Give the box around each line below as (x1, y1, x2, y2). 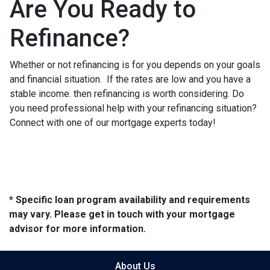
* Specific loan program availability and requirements (9, 193, 250, 206)
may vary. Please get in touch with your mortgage (9, 208, 235, 220)
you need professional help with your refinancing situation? (10, 102, 257, 114)
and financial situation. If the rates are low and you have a (10, 73, 251, 85)
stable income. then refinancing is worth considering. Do (10, 87, 244, 99)
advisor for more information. (9, 222, 146, 234)
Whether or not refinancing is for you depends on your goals (10, 58, 260, 71)
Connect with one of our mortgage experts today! (10, 116, 216, 128)
